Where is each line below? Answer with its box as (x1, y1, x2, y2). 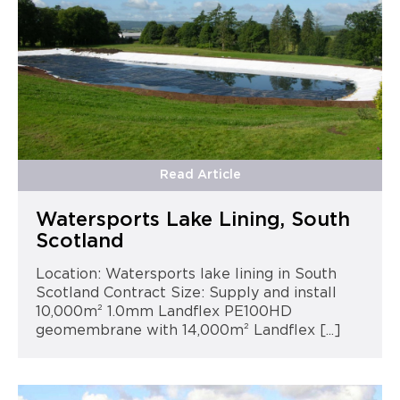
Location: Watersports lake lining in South (35, 266, 337, 281)
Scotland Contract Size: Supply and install (35, 285, 337, 300)
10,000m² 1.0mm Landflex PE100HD (35, 304, 292, 319)
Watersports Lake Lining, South (35, 209, 350, 229)
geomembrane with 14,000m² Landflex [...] (35, 322, 341, 337)
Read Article (159, 168, 241, 181)
